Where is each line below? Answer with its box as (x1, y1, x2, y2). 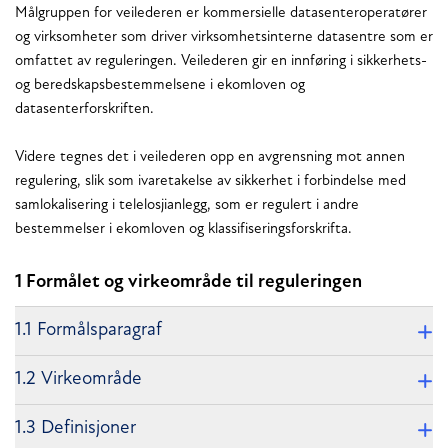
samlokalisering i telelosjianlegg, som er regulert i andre (15, 197, 359, 213)
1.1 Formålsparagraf (15, 320, 162, 340)
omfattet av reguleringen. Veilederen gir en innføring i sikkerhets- (15, 53, 427, 69)
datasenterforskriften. (15, 101, 154, 117)
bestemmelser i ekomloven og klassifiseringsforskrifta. (15, 221, 352, 237)
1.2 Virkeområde (15, 369, 142, 389)
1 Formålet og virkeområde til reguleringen (15, 273, 362, 293)
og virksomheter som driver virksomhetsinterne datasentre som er (15, 29, 433, 45)
